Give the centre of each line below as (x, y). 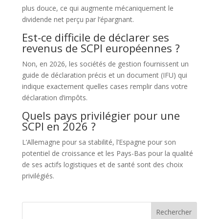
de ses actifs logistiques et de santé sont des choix (102, 164)
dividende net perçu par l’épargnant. (78, 19)
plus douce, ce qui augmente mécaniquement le (98, 8)
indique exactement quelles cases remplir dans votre (105, 86)
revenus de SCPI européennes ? (101, 48)
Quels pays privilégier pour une (101, 115)
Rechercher (174, 212)
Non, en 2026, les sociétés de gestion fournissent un (105, 64)
